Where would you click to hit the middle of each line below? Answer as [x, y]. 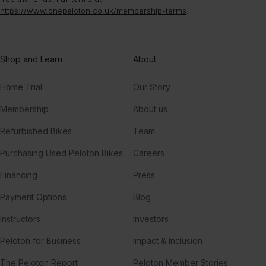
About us [150, 109]
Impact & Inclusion [168, 240]
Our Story [152, 87]
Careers [149, 153]
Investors [151, 218]
